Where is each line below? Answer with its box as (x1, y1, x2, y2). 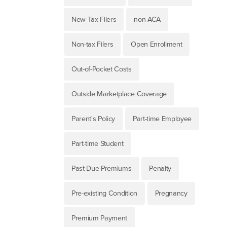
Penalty (149, 164, 171, 173)
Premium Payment (71, 214, 128, 223)
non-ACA (134, 15, 161, 24)
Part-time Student (71, 139, 124, 148)
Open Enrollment (131, 40, 182, 49)
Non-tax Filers (71, 40, 113, 49)
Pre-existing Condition (71, 189, 137, 198)
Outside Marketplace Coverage (71, 90, 167, 99)
